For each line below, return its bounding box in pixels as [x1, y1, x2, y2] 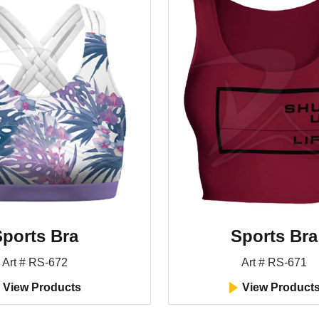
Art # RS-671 [241, 256, 307, 268]
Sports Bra [230, 226, 318, 246]
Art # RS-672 [1, 256, 68, 268]
